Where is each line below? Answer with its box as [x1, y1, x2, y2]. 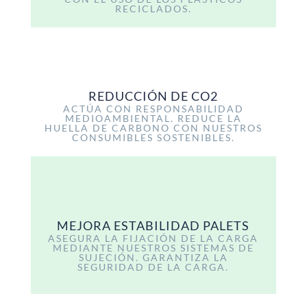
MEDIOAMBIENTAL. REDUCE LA [64, 112, 242, 125]
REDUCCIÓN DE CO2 [88, 88, 219, 104]
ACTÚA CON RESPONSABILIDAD [62, 103, 244, 115]
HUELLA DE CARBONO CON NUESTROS [44, 122, 262, 134]
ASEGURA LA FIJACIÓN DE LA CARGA [48, 232, 259, 244]
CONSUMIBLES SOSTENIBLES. [71, 132, 235, 144]
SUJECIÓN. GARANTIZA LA [78, 251, 228, 263]
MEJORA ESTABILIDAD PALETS [57, 217, 250, 233]
